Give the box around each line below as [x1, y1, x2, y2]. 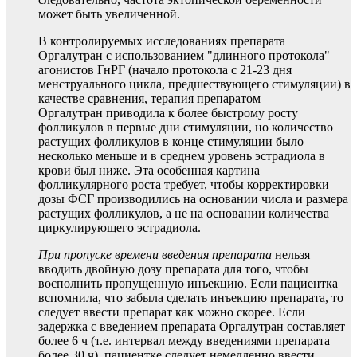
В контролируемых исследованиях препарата [38, 34, 285, 49]
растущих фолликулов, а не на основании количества [38, 206, 329, 221]
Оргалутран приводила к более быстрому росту [38, 106, 298, 120]
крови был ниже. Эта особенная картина [38, 163, 260, 178]
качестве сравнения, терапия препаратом [38, 92, 261, 106]
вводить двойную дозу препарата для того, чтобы [38, 262, 308, 277]
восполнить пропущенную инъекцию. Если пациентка [38, 277, 338, 291]
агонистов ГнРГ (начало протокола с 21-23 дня [38, 63, 292, 77]
